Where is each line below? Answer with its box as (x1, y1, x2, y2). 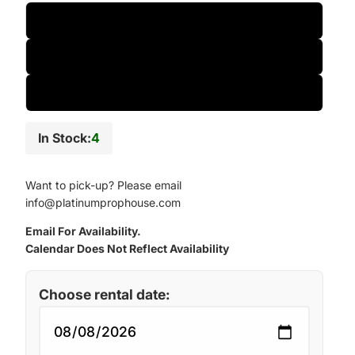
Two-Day (151, 49, 198, 63)
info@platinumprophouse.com (25, 196, 181, 210)
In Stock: (38, 129, 91, 146)
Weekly (155, 85, 193, 99)
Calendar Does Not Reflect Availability (25, 242, 229, 256)
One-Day (151, 13, 198, 27)
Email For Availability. (25, 224, 141, 239)
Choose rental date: (39, 286, 170, 303)
